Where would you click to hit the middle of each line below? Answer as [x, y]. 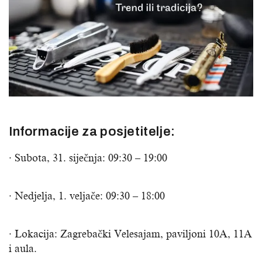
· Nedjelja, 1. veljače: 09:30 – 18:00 [87, 196]
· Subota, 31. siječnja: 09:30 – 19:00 [88, 158]
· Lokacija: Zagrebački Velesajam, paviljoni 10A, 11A [130, 234]
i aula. [23, 248]
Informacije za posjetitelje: [92, 131]
